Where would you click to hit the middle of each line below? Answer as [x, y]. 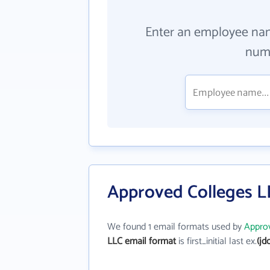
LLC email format [142, 241]
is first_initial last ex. [216, 241]
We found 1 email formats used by [176, 227]
